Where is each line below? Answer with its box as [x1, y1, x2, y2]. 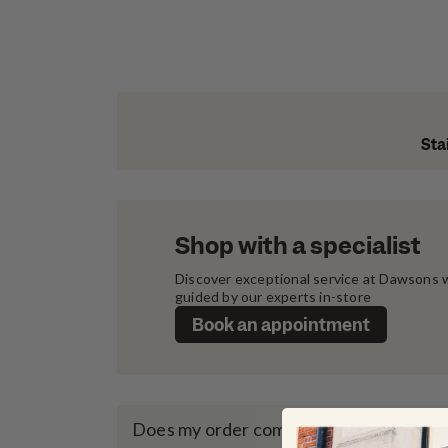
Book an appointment [192, 314, 370, 337]
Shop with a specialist [175, 230, 421, 262]
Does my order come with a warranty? [132, 417, 433, 440]
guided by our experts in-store [175, 288, 371, 306]
